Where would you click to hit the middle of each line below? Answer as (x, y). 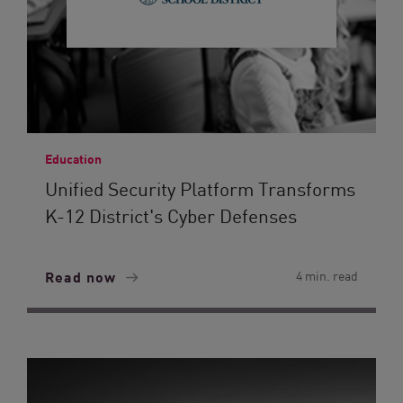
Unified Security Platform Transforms (200, 188)
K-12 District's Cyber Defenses (171, 215)
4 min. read (327, 275)
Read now (83, 276)
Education (73, 158)
